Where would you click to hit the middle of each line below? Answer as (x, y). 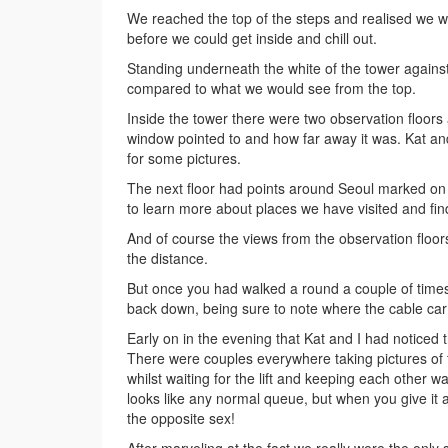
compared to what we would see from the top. (271, 88)
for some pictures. (184, 158)
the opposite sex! (181, 418)
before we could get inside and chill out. (252, 38)
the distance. (167, 258)
